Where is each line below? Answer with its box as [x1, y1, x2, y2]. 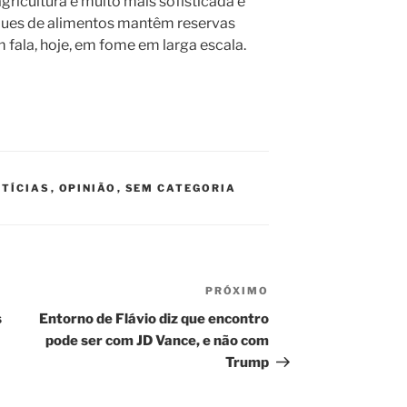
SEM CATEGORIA [124, 182, 237, 195]
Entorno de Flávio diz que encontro [39, 311, 270, 328]
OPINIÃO [58, 182, 117, 195]
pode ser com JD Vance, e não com [45, 333, 270, 350]
